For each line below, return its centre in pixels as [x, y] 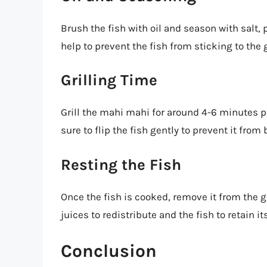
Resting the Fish [121, 164]
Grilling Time [109, 80]
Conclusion [109, 251]
